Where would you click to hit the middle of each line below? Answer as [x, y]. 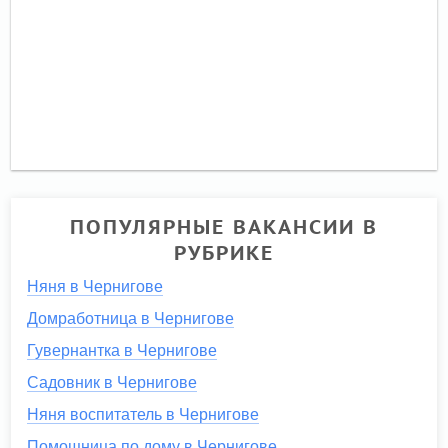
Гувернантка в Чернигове [122, 350]
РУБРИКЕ [224, 252]
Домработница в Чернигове [131, 318]
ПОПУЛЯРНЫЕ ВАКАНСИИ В [224, 226]
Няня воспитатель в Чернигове [143, 414]
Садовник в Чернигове [112, 382]
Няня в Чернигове [95, 286]
